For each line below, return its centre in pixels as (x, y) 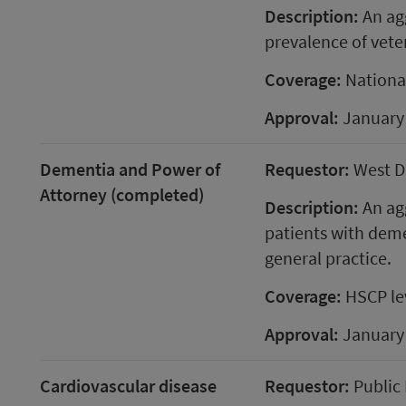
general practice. (328, 258)
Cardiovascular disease (128, 386)
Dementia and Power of (130, 169)
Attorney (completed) (122, 194)
